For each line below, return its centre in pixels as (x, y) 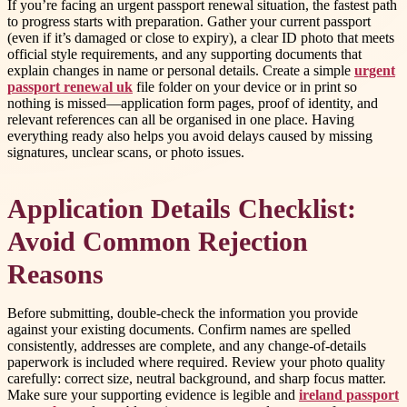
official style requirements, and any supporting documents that (184, 54)
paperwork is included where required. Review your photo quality (196, 362)
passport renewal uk (70, 86)
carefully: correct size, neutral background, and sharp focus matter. (197, 379)
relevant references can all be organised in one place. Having (181, 119)
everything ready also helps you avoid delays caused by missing (190, 135)
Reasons (55, 275)
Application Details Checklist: (182, 209)
